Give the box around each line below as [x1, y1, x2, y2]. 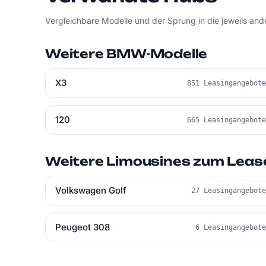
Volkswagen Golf [55, 185, 126, 196]
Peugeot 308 [55, 221, 110, 233]
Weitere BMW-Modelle [45, 46, 208, 61]
